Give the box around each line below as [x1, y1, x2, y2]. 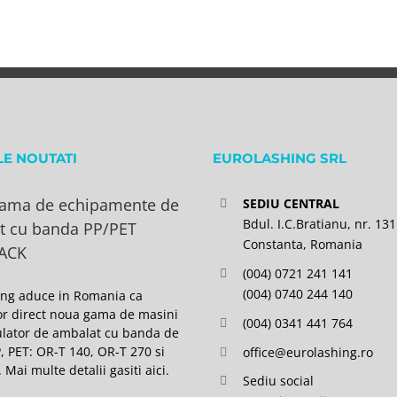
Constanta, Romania [242, 236, 362, 253]
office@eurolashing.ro [242, 343, 373, 361]
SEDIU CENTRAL [242, 195, 339, 213]
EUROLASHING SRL [212, 150, 346, 167]
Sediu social [242, 372, 314, 390]
